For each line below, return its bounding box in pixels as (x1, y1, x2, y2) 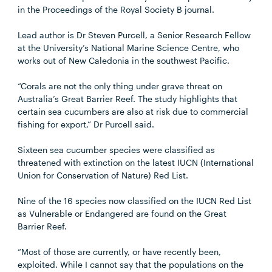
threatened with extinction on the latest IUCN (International (18, 157, 254, 168)
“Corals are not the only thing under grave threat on (18, 81, 223, 91)
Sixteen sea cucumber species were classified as (18, 144, 216, 155)
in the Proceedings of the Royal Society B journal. (18, 4, 215, 15)
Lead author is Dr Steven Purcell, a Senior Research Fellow (18, 30, 251, 40)
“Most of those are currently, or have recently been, (18, 246, 222, 257)
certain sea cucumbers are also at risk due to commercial (18, 106, 249, 117)
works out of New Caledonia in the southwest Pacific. (18, 55, 230, 66)
